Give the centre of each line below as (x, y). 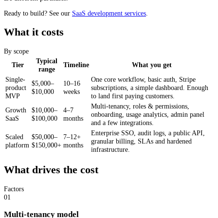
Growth (16, 110)
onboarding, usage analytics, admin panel (148, 114)
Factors (14, 189)
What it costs (34, 32)
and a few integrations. (122, 122)
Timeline (76, 64)
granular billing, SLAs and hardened (141, 141)
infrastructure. (110, 149)
